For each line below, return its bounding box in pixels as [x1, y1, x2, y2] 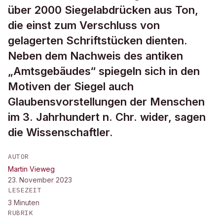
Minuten [14, 198, 39, 207]
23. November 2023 [8, 176, 72, 184]
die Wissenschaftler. [8, 126, 113, 139]
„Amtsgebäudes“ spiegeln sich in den [8, 65, 200, 77]
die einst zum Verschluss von [8, 19, 160, 32]
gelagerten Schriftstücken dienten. [8, 34, 187, 47]
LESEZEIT [8, 186, 42, 194]
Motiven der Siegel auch [8, 80, 134, 93]
